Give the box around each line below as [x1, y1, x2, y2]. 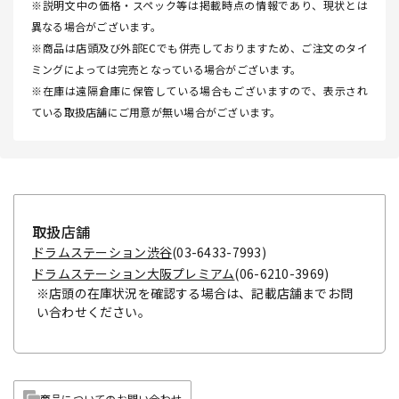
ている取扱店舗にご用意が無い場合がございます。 [31, 104, 281, 120]
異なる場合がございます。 [31, 19, 161, 35]
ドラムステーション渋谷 [32, 243, 173, 262]
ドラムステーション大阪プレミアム [32, 265, 235, 283]
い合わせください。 [37, 303, 151, 322]
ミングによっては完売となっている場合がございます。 [31, 61, 301, 77]
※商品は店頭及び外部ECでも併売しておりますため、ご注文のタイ [31, 40, 368, 56]
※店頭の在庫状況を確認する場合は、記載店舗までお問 [37, 284, 353, 303]
